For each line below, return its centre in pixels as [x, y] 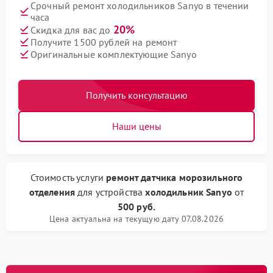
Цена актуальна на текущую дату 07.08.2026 [136, 219]
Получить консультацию [136, 95]
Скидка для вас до [72, 30]
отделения [52, 192]
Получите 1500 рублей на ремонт [104, 42]
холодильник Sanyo [189, 192]
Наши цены [136, 126]
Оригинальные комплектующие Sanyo [114, 54]
